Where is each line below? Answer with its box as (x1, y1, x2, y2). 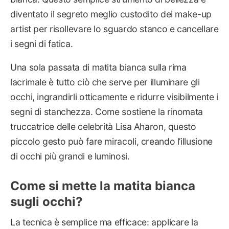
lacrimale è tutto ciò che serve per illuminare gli (10, 77, 200, 88)
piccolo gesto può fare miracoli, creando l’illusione (10, 136, 213, 147)
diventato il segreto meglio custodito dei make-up (10, 8, 212, 19)
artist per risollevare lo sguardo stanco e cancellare (10, 23, 219, 34)
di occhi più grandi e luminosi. (10, 151, 130, 162)
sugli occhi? (10, 194, 83, 209)
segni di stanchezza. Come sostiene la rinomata (10, 106, 203, 118)
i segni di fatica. (10, 38, 73, 49)
